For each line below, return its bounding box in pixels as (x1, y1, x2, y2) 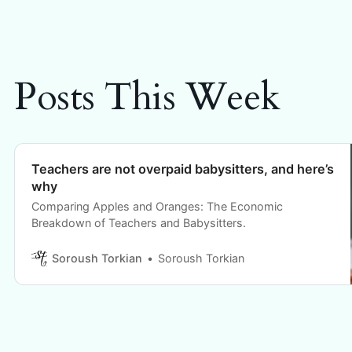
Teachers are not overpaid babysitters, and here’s (31, 161, 334, 178)
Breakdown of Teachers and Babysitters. (31, 216, 246, 230)
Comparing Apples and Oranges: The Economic (31, 200, 283, 214)
